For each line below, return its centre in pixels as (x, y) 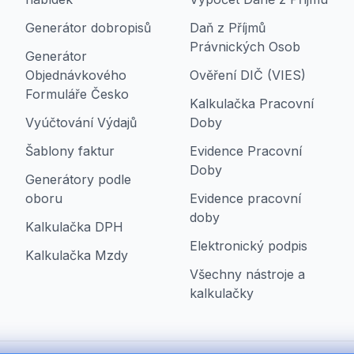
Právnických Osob (245, 47)
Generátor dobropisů (88, 28)
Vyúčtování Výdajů (81, 122)
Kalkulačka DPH (74, 227)
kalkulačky (222, 293)
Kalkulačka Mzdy (77, 255)
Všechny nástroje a (247, 274)
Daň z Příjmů (228, 28)
